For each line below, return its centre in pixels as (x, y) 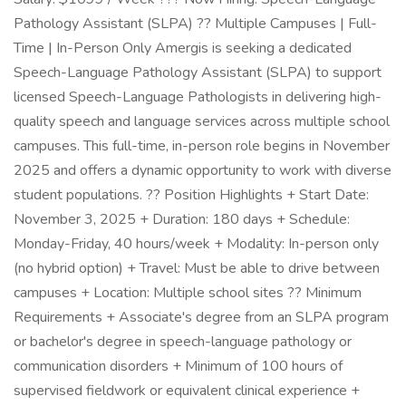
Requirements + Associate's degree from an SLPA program (201, 317)
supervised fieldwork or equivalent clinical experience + (187, 391)
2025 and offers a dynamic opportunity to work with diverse (203, 170)
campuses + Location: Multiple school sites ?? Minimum (188, 293)
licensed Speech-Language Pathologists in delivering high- (198, 97)
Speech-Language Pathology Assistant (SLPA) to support (198, 72)
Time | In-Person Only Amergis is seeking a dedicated (183, 48)
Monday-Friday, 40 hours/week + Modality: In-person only (196, 244)
